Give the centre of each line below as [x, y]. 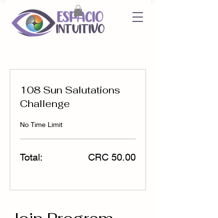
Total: [31, 157]
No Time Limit [41, 124]
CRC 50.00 [112, 157]
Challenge [45, 103]
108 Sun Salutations [70, 90]
